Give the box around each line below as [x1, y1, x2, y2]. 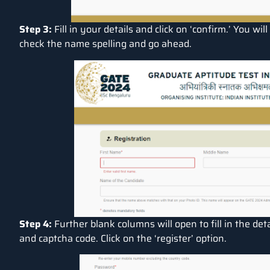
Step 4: [19, 216, 52, 231]
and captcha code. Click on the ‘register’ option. [19, 230, 227, 246]
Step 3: [19, 22, 52, 37]
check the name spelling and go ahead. [19, 36, 194, 52]
